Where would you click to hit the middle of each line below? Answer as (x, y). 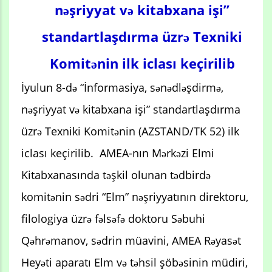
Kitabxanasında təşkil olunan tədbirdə (116, 175)
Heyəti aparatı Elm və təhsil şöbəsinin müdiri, (134, 262)
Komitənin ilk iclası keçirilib (142, 63)
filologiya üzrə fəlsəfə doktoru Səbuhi (113, 218)
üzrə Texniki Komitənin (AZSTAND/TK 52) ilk (130, 131)
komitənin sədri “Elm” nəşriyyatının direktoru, (135, 196)
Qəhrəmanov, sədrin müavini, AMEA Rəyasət (131, 240)
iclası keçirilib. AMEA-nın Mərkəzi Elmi (118, 153)
